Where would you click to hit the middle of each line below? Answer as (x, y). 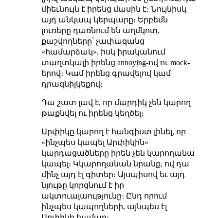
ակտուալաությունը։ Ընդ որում (104, 196)
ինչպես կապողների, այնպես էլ (104, 206)
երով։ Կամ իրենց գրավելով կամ (106, 73)
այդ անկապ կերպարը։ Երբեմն (104, 19)
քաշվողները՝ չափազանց (93, 41)
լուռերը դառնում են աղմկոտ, (100, 30)
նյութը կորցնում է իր (82, 185)
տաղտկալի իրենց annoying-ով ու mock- (115, 62)
